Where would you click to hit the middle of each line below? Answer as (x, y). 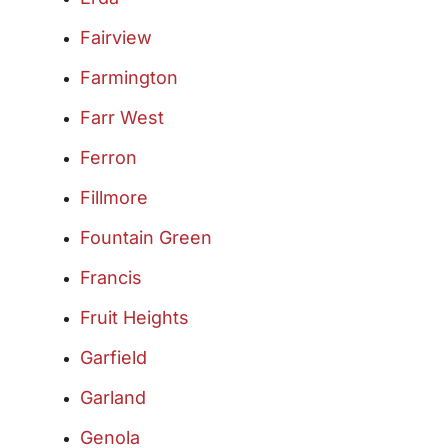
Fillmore (114, 198)
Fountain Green (146, 238)
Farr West (122, 118)
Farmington (129, 78)
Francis (111, 278)
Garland (113, 398)
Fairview (116, 38)
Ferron (108, 158)
